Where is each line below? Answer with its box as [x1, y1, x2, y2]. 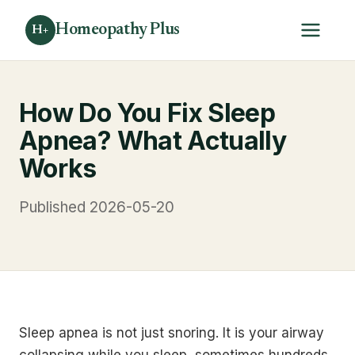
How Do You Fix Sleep [19, 97, 276, 128]
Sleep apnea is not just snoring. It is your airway [19, 325, 324, 341]
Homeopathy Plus [55, 21, 180, 39]
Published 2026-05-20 [19, 198, 174, 216]
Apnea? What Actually [19, 125, 287, 156]
